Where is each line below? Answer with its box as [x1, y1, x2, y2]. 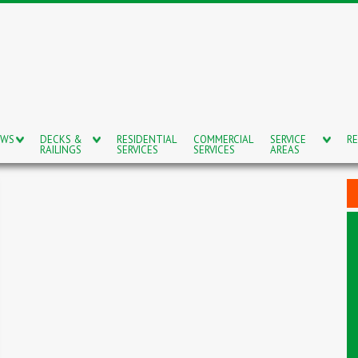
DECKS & [40, 133, 82, 146]
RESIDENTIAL [117, 133, 176, 146]
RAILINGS [40, 143, 82, 157]
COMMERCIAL [193, 133, 253, 146]
